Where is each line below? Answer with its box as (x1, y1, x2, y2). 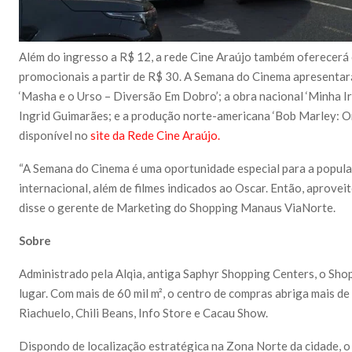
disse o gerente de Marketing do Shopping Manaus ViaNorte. (19, 200, 335, 214)
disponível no (19, 127, 90, 142)
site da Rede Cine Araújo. (90, 127, 222, 142)
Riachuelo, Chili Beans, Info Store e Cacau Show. (19, 305, 268, 320)
